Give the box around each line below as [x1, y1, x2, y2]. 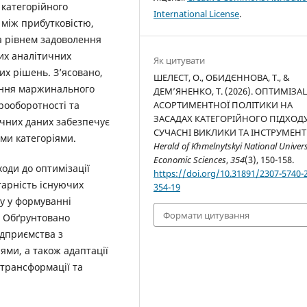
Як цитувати [153, 54, 206, 67]
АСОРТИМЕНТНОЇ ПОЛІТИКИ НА [153, 99, 293, 112]
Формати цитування [163, 208, 250, 221]
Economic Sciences [153, 153, 227, 167]
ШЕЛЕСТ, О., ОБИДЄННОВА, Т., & [153, 71, 291, 84]
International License [153, 8, 240, 21]
